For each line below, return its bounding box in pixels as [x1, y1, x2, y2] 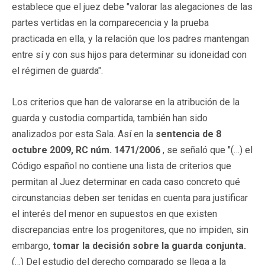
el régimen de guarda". [12, 64, 103, 76]
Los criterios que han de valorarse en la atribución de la [12, 96, 240, 108]
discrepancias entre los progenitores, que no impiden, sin [12, 224, 248, 235]
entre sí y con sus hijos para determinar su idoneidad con [12, 49, 247, 60]
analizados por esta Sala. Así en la [12, 128, 156, 140]
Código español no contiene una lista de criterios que [12, 160, 231, 172]
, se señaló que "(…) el [163, 144, 253, 156]
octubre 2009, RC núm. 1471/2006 [12, 144, 163, 156]
